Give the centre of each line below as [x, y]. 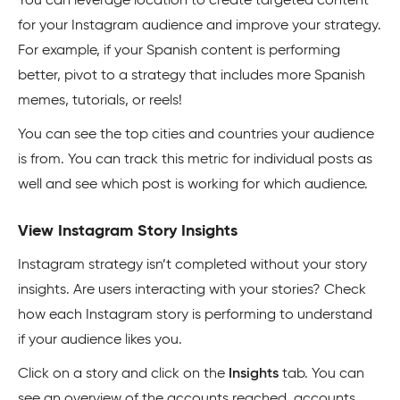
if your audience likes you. [100, 340]
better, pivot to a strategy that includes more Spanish [192, 75]
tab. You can [321, 374]
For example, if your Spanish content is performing [179, 50]
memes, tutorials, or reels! [100, 100]
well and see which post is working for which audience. [193, 184]
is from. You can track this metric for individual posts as [195, 159]
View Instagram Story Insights [128, 231]
